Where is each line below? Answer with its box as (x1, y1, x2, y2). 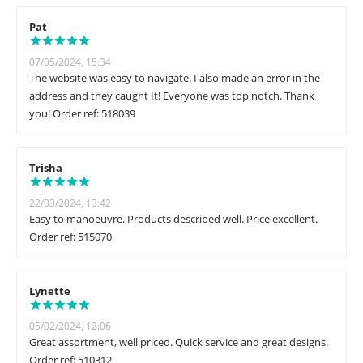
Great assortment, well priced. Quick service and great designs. (29, 335, 328, 350)
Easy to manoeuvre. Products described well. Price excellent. (29, 211, 318, 227)
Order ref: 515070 (29, 229, 112, 245)
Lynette (29, 284, 70, 299)
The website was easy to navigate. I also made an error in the (29, 70, 320, 86)
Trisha (29, 160, 62, 176)
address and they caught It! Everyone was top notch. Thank (29, 88, 314, 104)
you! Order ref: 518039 (29, 106, 135, 122)
